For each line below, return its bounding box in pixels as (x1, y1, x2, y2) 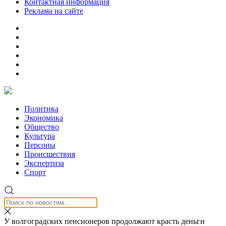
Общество (24, 123, 59, 131)
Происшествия (24, 150, 75, 158)
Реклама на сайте (24, 7, 83, 15)
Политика (24, 104, 59, 113)
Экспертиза (24, 159, 64, 167)
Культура (24, 132, 55, 140)
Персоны (24, 141, 55, 149)
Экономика (24, 114, 63, 122)
